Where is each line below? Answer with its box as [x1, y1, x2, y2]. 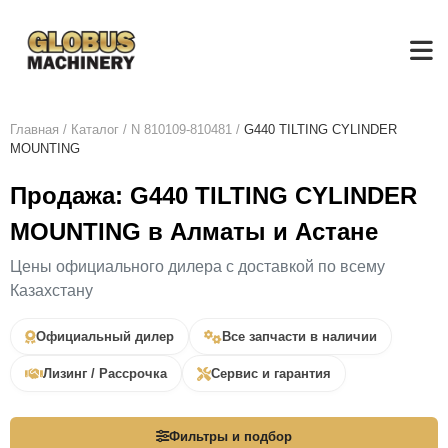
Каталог [71, 122, 119, 137]
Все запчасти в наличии [222, 329, 377, 344]
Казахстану [10, 282, 93, 299]
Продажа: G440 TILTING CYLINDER [10, 182, 417, 209]
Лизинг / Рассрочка [43, 366, 167, 381]
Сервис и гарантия [211, 366, 331, 381]
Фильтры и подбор [169, 429, 292, 444]
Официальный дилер [36, 329, 174, 344]
